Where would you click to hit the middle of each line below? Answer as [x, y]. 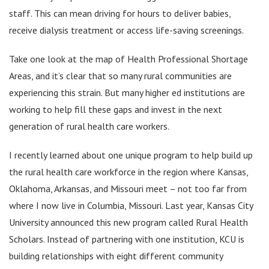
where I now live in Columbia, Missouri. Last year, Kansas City [131, 205]
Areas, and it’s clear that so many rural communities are [120, 75]
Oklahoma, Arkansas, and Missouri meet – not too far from [128, 188]
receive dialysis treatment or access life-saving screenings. [126, 30]
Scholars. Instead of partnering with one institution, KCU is [127, 239]
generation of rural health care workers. [89, 126]
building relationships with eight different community [116, 255]
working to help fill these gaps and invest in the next [116, 109]
